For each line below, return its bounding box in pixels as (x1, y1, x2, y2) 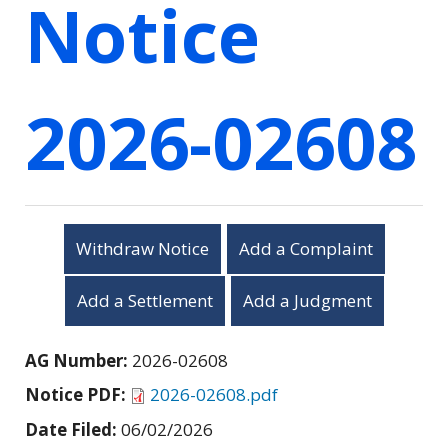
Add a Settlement (76, 288, 213, 312)
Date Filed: (25, 417, 121, 441)
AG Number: (25, 348, 132, 372)
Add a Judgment (242, 288, 372, 312)
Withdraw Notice (75, 236, 209, 260)
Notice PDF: (25, 382, 130, 406)
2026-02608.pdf (150, 382, 278, 406)
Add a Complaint (238, 236, 373, 260)
